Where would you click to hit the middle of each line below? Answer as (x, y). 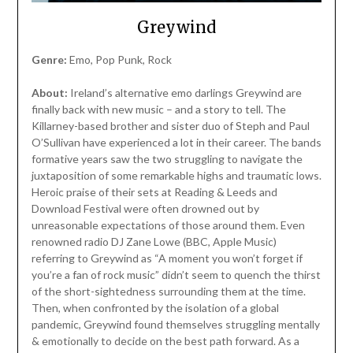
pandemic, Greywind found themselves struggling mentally (175, 324)
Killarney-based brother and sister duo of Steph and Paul (170, 125)
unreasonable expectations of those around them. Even (168, 225)
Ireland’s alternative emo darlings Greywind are (184, 92)
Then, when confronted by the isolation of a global (155, 307)
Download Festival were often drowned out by (145, 208)
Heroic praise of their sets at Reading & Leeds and (154, 191)
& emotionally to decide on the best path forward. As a (165, 340)
